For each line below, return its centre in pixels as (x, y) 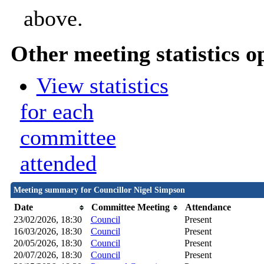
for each (57, 112)
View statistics (102, 86)
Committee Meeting (130, 207)
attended (58, 164)
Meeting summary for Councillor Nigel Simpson (99, 190)
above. (53, 19)
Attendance (208, 207)
